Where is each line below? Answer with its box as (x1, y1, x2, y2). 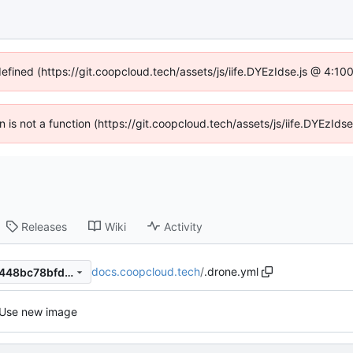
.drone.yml (204, 265, 258, 279)
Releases (21, 219, 68, 233)
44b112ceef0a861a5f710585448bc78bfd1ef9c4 (64, 265, 73, 279)
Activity (164, 219, 203, 233)
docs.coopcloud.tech (91, 265, 200, 279)
